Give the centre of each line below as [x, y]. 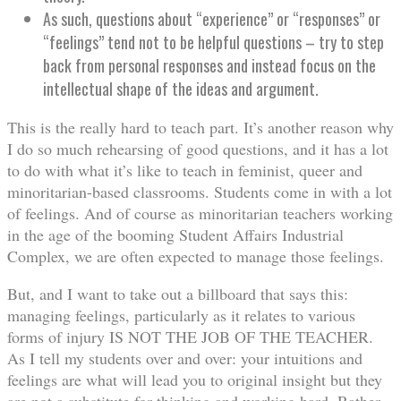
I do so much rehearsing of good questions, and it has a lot [198, 148]
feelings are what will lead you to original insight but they [195, 379]
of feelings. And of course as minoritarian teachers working [200, 213]
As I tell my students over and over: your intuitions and [185, 358]
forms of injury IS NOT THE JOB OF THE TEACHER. [190, 336]
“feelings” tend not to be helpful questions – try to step [213, 42]
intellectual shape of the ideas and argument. [181, 88]
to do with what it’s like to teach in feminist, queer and [185, 170]
